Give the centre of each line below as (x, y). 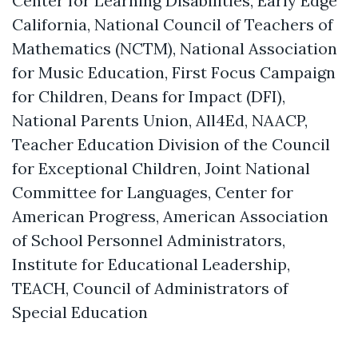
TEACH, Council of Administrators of (150, 288)
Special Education (80, 312)
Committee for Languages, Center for (153, 192)
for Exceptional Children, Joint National (161, 168)
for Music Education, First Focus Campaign (174, 72)
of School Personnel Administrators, (149, 240)
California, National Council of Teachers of (173, 24)
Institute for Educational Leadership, (151, 264)
